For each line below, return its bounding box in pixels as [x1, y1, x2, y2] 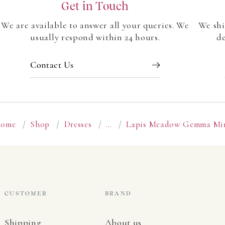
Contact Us [30, 59, 74, 70]
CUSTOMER [4, 189, 48, 197]
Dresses [64, 119, 92, 130]
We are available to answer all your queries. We [1, 20, 189, 31]
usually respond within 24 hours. [30, 32, 160, 43]
